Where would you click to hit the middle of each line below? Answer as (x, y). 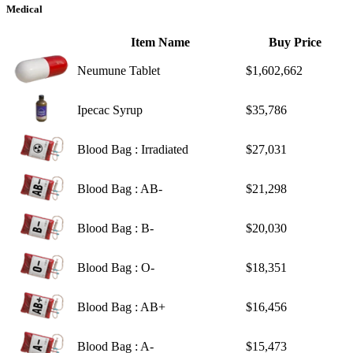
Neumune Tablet (119, 70)
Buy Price (295, 42)
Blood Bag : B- (115, 228)
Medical (24, 9)
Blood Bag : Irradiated (133, 149)
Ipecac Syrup (110, 110)
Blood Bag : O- (116, 267)
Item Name (160, 42)
